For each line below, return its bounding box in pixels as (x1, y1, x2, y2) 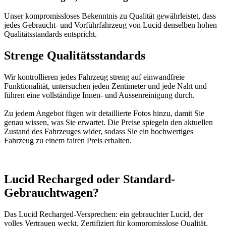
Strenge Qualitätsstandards (4, 49, 145, 63)
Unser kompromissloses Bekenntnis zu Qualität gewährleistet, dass (4, 12, 216, 21)
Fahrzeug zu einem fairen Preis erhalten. (4, 136, 132, 145)
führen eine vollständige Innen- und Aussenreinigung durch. (4, 91, 195, 100)
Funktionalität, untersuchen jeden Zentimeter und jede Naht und (4, 82, 207, 91)
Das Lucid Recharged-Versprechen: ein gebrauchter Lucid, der (4, 209, 203, 218)
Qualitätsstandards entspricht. (4, 30, 97, 39)
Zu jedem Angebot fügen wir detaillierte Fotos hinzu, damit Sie (4, 109, 204, 118)
